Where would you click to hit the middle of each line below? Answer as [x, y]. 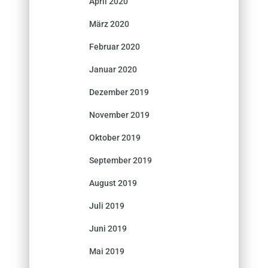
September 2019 [121, 160]
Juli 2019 [107, 205]
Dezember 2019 [119, 92]
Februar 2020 [115, 46]
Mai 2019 [107, 251]
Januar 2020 [113, 69]
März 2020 [109, 24]
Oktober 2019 [115, 137]
